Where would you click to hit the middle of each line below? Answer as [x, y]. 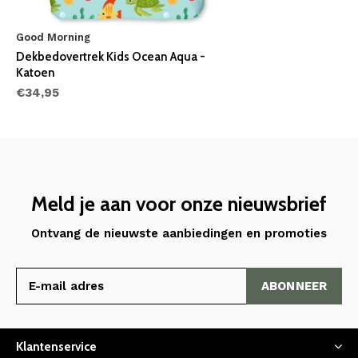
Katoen [36, 72]
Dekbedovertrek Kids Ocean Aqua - [111, 56]
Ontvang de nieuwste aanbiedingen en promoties [179, 233]
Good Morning [53, 37]
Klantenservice [56, 346]
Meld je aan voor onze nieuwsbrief [179, 203]
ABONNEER [294, 286]
